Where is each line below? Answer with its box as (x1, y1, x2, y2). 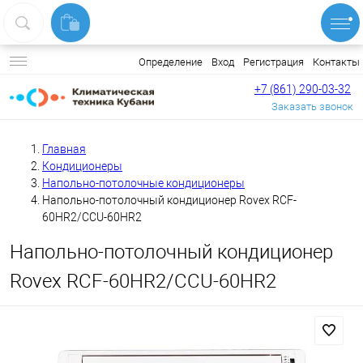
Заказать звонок (271, 100, 353, 113)
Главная (42, 143, 86, 156)
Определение (139, 56, 203, 69)
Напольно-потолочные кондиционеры (42, 177, 245, 190)
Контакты (313, 55, 360, 68)
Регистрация (243, 55, 304, 68)
